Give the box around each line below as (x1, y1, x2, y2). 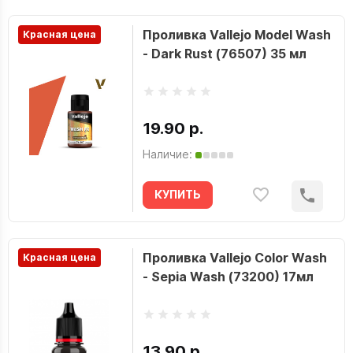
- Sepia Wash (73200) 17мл (142, 269, 314, 284)
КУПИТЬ (154, 188, 201, 201)
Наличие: (142, 147, 192, 161)
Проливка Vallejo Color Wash (142, 250, 327, 266)
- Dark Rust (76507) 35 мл (142, 46, 307, 61)
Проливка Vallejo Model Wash (142, 27, 331, 43)
